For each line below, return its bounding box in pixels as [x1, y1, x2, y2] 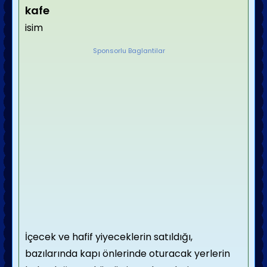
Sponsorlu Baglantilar [93, 46, 165, 55]
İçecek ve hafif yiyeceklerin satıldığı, [25, 230, 193, 244]
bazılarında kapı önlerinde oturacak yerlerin [25, 247, 230, 260]
